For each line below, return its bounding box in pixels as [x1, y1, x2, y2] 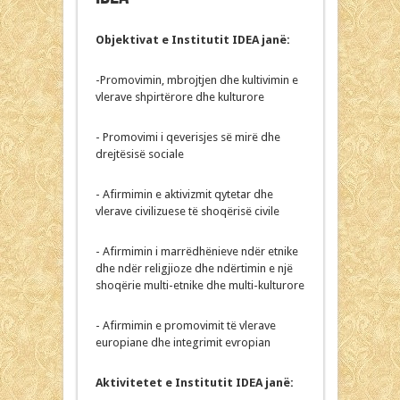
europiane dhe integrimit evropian [95, 335, 271, 349]
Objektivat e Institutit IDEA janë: [95, 32, 290, 46]
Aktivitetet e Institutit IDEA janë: [95, 375, 294, 389]
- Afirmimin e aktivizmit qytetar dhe [95, 187, 273, 201]
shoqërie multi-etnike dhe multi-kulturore [95, 278, 304, 292]
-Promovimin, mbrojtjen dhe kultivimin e [95, 72, 298, 87]
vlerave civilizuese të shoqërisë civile [95, 204, 279, 218]
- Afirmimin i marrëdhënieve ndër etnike [95, 244, 298, 258]
